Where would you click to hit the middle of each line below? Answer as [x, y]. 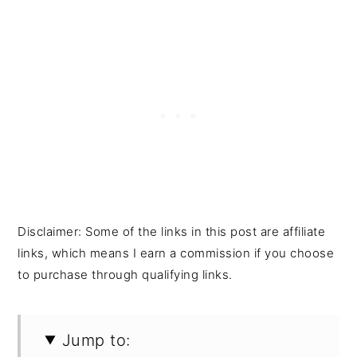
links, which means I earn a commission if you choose [176, 253]
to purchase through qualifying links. [125, 274]
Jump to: [96, 340]
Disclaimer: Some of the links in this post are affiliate [172, 231]
